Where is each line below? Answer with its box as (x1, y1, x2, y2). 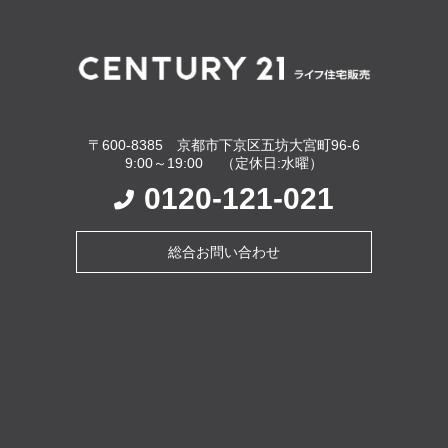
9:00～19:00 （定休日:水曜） (124, 154, 323, 171)
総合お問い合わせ (167, 243, 280, 260)
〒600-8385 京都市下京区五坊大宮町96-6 (87, 136, 360, 153)
